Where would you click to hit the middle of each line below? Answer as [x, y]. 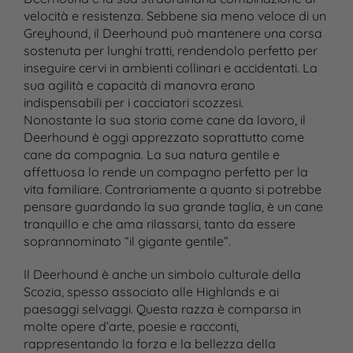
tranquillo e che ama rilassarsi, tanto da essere [159, 224]
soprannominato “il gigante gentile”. [127, 242]
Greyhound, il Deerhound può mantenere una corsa [173, 33]
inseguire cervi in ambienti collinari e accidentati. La [170, 68]
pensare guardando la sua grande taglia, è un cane [173, 207]
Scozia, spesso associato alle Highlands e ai [151, 292]
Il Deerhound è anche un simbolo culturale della [162, 275]
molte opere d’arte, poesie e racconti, [131, 327]
